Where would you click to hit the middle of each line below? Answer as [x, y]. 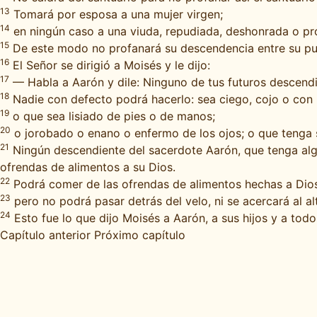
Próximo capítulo [140, 235]
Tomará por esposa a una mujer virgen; [116, 14]
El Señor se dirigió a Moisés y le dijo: [110, 65]
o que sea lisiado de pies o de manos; [112, 116]
